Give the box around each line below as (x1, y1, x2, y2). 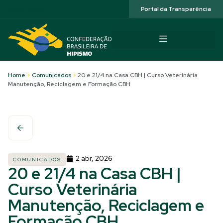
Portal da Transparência (141, 5, 211, 13)
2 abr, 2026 (76, 154, 112, 163)
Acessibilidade (5, 5, 44, 13)
